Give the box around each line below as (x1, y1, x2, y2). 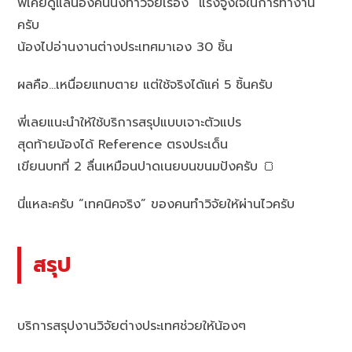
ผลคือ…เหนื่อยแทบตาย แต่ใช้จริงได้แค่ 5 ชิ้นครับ (17, 75, 273, 95)
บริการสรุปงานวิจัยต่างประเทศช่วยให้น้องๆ (17, 316, 247, 335)
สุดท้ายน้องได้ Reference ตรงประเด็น (17, 135, 229, 155)
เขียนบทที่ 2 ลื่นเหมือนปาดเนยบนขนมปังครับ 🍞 (17, 157, 276, 177)
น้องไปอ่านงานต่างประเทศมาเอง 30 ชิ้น (17, 38, 233, 57)
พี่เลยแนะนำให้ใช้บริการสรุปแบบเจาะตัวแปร (17, 113, 242, 133)
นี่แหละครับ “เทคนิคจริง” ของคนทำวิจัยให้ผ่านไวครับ (17, 195, 295, 214)
